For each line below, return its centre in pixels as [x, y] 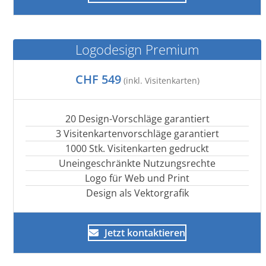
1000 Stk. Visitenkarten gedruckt [137, 148]
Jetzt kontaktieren [145, 232]
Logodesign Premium [137, 49]
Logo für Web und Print [137, 178]
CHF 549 [98, 79]
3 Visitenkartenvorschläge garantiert [137, 133]
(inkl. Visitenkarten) [160, 80]
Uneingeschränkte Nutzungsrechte [137, 163]
